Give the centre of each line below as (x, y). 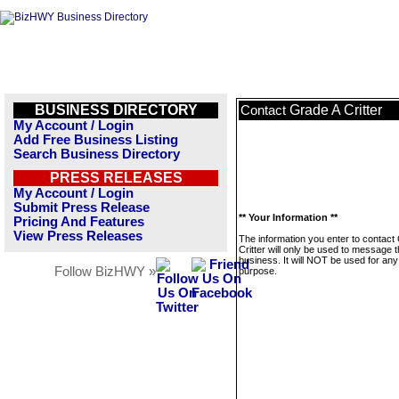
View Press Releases (78, 236)
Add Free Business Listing (96, 140)
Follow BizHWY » (105, 272)
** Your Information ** (288, 217)
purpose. (258, 271)
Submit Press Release (81, 208)
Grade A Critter (336, 110)
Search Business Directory (97, 154)
